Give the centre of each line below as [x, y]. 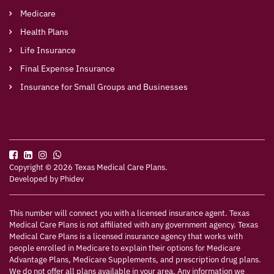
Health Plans [44, 32]
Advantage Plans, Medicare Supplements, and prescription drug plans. [135, 260]
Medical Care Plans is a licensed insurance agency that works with [126, 236]
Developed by [35, 179]
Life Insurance [48, 50]
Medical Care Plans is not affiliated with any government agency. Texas [134, 225]
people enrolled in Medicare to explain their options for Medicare [125, 248]
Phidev [72, 179]
